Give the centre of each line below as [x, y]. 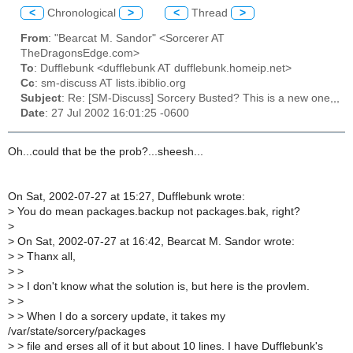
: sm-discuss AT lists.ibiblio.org [110, 84]
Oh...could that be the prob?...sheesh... [106, 151]
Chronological [82, 13]
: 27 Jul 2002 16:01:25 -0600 [117, 113]
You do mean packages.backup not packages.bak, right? [157, 211]
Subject [41, 98]
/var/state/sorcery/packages [77, 331]
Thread [210, 13]
